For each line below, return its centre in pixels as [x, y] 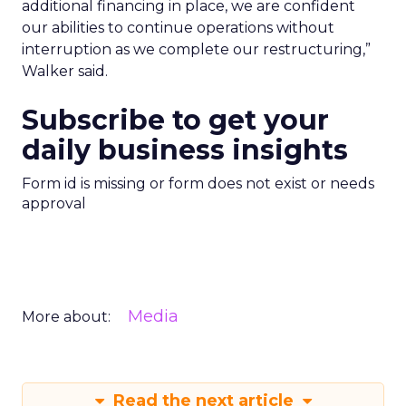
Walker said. [65, 71]
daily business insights [185, 150]
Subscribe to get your [175, 120]
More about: [66, 317]
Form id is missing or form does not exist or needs [198, 184]
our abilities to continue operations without [178, 28]
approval [54, 203]
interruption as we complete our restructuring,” [196, 49]
